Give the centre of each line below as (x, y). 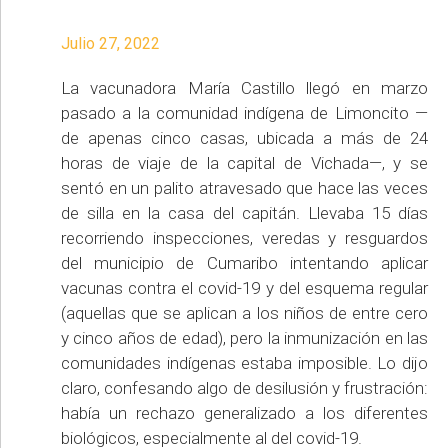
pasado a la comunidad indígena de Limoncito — (244, 112)
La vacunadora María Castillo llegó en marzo (244, 87)
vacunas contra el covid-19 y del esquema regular (244, 287)
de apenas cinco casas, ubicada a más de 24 (244, 137)
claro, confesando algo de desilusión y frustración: (244, 387)
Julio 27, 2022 (110, 43)
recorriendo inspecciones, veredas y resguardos (244, 237)
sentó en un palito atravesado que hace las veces (244, 187)
